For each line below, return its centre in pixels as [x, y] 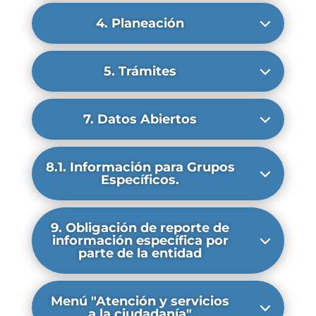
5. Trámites [140, 71]
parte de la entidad [140, 253]
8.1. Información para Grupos [140, 167]
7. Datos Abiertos [140, 119]
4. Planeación [140, 23]
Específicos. [140, 180]
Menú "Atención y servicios [140, 301]
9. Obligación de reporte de [140, 228]
